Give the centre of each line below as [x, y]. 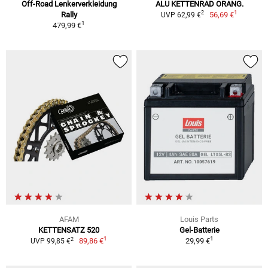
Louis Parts [199, 220]
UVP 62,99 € [181, 15]
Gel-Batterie [199, 230]
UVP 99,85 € [50, 241]
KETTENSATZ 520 [69, 230]
